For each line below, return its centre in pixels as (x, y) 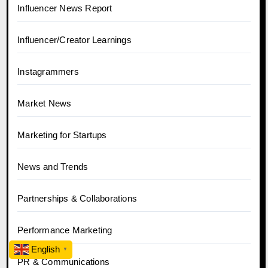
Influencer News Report (65, 8)
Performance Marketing (65, 230)
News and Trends (53, 166)
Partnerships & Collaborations (77, 198)
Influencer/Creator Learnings (74, 39)
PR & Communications (64, 261)
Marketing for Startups (62, 135)
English (45, 249)
